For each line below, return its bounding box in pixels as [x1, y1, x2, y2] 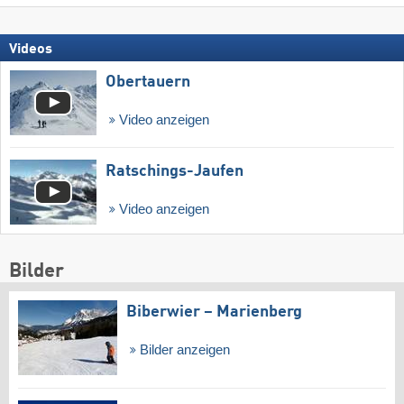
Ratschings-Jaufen [106, 163, 243, 180]
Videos [9, 41, 52, 57]
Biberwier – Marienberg [126, 304, 302, 321]
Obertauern [106, 73, 190, 90]
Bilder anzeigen [135, 343, 230, 358]
